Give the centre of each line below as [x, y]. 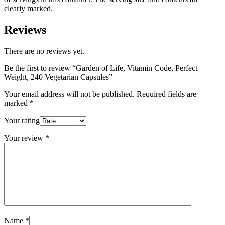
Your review [25, 138]
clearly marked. [28, 8]
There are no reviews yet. [44, 51]
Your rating [22, 120]
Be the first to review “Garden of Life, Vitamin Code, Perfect [101, 68]
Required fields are [166, 94]
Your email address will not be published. [69, 94]
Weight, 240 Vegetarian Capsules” [58, 77]
